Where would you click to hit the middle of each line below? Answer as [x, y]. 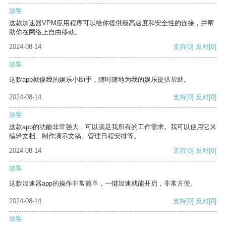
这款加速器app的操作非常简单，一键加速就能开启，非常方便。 [103, 184]
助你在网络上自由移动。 [45, 32]
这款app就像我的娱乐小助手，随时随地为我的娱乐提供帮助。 [100, 80]
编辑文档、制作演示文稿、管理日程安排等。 [75, 136]
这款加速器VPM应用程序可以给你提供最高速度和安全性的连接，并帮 [111, 23]
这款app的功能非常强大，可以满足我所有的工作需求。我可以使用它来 [113, 127]
